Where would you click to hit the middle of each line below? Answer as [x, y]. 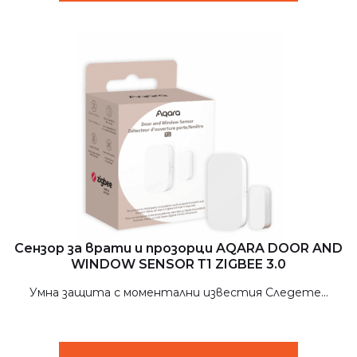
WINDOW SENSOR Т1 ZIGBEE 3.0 [178, 264]
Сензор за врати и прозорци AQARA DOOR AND [178, 248]
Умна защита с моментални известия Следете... [178, 292]
